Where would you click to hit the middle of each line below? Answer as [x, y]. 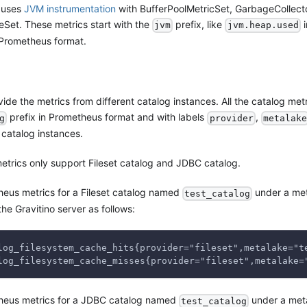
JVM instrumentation [70, 8]
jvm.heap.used [263, 25]
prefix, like [199, 24]
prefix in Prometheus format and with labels [107, 117]
